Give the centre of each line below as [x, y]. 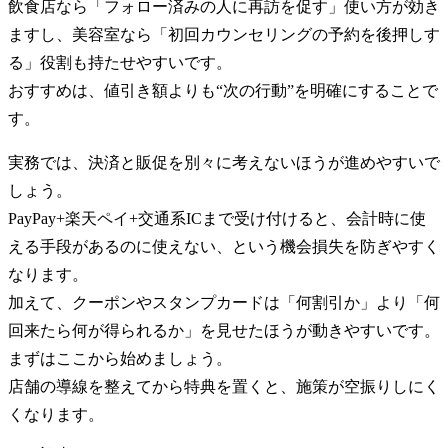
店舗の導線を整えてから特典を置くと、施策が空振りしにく [224, 386]
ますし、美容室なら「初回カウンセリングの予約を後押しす [224, 34]
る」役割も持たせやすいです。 [120, 62]
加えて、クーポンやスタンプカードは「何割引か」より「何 [224, 302]
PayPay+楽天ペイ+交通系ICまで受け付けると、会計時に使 [217, 218]
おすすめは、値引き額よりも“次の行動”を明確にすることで [223, 90]
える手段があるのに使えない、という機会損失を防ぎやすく [224, 246]
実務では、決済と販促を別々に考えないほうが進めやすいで [224, 162]
